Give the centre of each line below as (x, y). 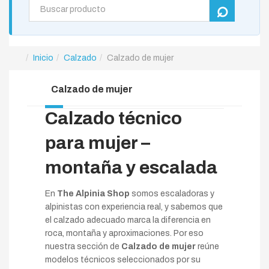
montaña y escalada (131, 168)
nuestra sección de (83, 246)
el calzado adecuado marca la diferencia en (128, 220)
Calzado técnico (113, 118)
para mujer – (98, 143)
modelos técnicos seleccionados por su (123, 260)
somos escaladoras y (172, 194)
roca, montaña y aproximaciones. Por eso (124, 233)
